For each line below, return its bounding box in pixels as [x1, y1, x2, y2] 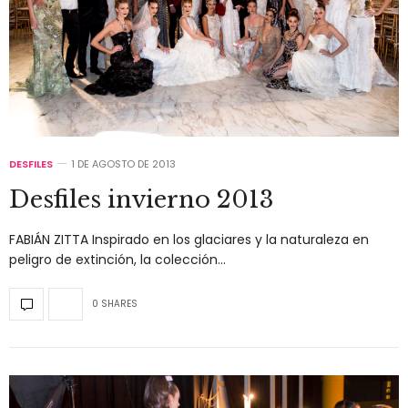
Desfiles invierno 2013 [9, 184, 274, 214]
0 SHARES [92, 297, 138, 311]
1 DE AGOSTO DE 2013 [71, 156, 176, 171]
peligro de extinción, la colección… [9, 250, 226, 269]
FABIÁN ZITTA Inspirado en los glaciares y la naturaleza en [9, 229, 369, 249]
